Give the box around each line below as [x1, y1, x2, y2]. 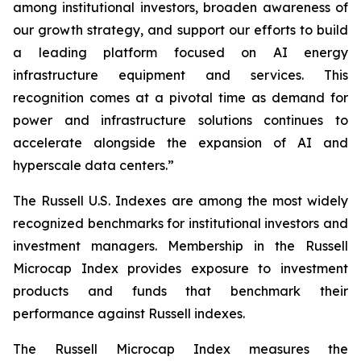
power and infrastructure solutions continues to [13, 112, 348, 128]
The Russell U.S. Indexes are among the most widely [13, 193, 348, 209]
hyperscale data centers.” [13, 157, 174, 173]
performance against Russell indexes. [13, 305, 245, 322]
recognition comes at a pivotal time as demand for [13, 89, 348, 106]
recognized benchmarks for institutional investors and [13, 215, 348, 231]
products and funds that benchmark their [13, 283, 348, 299]
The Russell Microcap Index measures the [13, 341, 348, 357]
